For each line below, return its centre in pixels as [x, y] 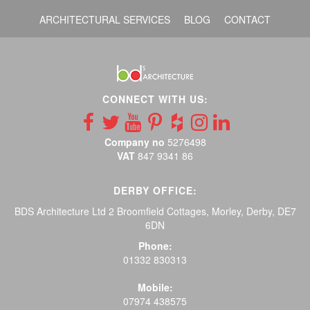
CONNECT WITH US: [155, 99]
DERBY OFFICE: [155, 191]
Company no [134, 142]
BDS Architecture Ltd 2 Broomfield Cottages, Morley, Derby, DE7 [155, 211]
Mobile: [155, 288]
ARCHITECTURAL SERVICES [105, 19]
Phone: [155, 246]
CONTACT [247, 19]
